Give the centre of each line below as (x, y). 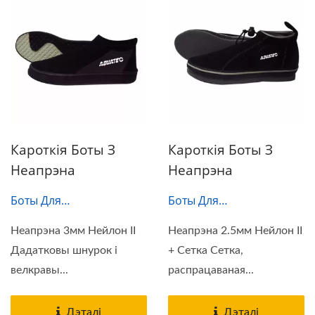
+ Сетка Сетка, (206, 250)
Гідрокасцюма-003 (60, 220)
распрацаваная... (211, 270)
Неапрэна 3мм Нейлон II (73, 230)
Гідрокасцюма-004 (218, 220)
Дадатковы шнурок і (64, 250)
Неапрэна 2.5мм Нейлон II (235, 230)
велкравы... (39, 270)
